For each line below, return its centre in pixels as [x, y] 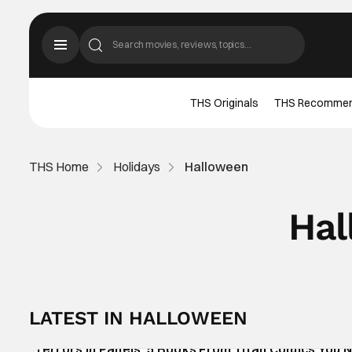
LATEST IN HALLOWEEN [139, 318]
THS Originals [225, 103]
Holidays [137, 167]
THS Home [59, 167]
